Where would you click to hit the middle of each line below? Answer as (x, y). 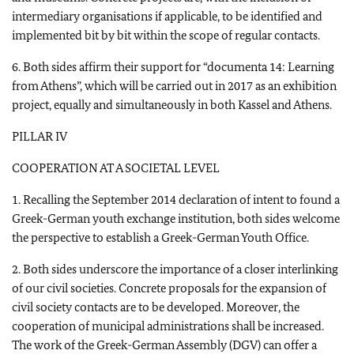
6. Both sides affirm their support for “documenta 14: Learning (173, 67)
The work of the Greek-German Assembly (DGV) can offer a (164, 345)
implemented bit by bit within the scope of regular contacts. (166, 35)
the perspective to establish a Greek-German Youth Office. (160, 237)
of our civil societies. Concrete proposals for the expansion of (169, 288)
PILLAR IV (40, 136)
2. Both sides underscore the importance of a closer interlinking (175, 269)
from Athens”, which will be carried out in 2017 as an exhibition (174, 86)
